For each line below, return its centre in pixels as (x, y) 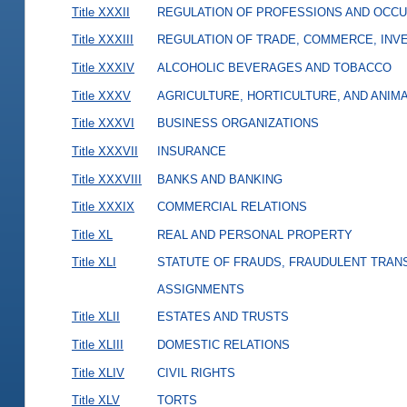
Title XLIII (97, 345)
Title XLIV (98, 372)
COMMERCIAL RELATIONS (232, 207)
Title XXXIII (102, 40)
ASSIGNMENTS (200, 290)
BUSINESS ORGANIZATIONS (238, 124)
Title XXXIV (103, 68)
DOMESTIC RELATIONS (223, 345)
